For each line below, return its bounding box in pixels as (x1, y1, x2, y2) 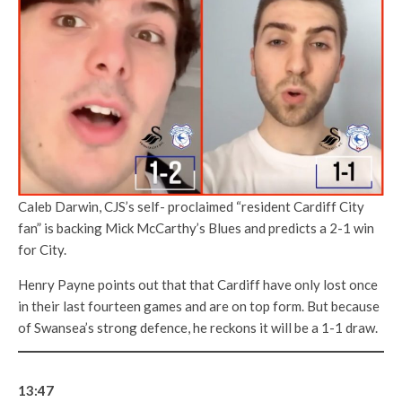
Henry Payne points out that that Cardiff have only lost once (18, 275, 378, 293)
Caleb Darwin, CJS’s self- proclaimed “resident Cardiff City (18, 197, 364, 214)
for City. (18, 240, 66, 258)
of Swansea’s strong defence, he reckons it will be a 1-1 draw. (18, 319, 378, 336)
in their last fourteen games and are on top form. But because (18, 297, 380, 314)
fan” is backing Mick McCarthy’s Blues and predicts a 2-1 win (18, 219, 374, 236)
